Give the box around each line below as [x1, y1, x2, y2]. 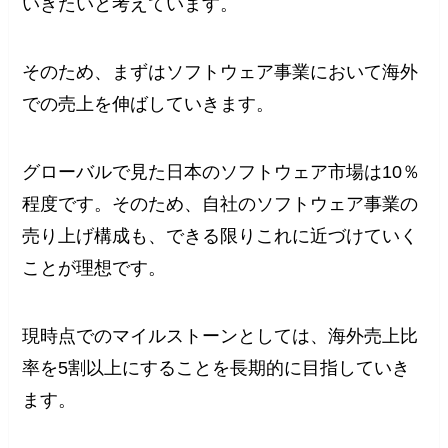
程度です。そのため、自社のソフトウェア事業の [22, 193, 419, 214]
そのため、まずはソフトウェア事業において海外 [22, 62, 419, 83]
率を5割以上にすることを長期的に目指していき [22, 357, 411, 378]
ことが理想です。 [22, 257, 167, 278]
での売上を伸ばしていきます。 [22, 94, 275, 115]
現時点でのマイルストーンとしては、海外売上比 [22, 325, 419, 346]
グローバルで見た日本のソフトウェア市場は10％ [22, 161, 421, 182]
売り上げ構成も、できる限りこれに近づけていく [22, 225, 419, 246]
